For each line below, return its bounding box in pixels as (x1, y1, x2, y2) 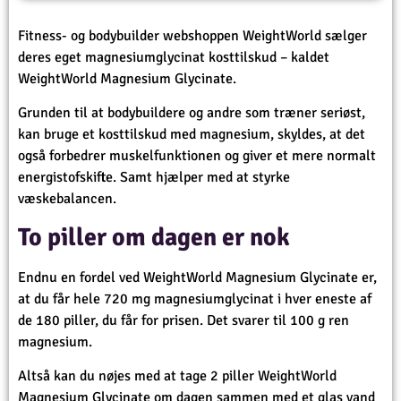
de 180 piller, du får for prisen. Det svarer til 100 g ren (18, 311, 349, 329)
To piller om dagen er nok (18, 221, 290, 252)
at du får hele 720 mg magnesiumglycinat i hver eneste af (18, 289, 371, 308)
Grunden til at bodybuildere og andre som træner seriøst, (18, 104, 365, 123)
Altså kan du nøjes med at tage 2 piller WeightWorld (18, 367, 337, 386)
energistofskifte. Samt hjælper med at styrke (18, 168, 290, 187)
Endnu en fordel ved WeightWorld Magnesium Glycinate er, (18, 268, 377, 286)
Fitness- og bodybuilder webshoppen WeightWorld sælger (18, 26, 367, 45)
